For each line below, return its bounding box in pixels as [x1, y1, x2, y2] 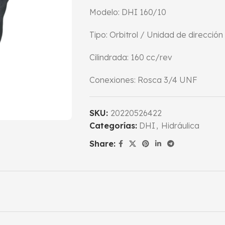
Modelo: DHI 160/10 [89, 7, 166, 17]
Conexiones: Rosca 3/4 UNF [89, 75, 197, 85]
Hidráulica [161, 121, 199, 131]
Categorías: [89, 121, 137, 131]
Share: [89, 139, 116, 149]
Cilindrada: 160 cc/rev [89, 52, 172, 62]
